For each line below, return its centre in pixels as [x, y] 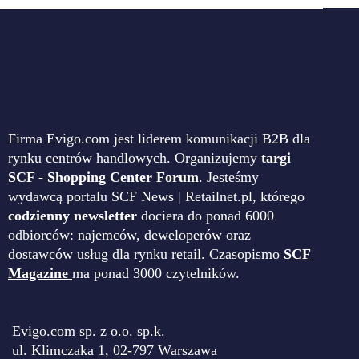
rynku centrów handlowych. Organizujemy [135, 158]
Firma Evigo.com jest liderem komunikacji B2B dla [159, 139]
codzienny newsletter [73, 216]
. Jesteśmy [229, 177]
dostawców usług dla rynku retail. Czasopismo [146, 254]
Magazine [38, 274]
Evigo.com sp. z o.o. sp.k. [89, 331]
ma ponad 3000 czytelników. [156, 274]
